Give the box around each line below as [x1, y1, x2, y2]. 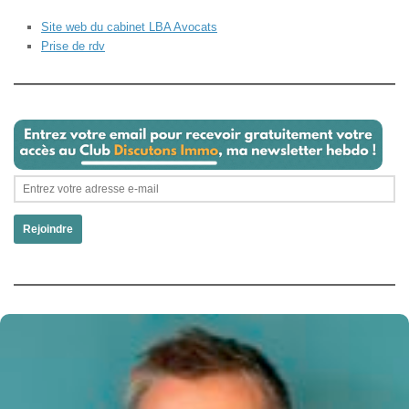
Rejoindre [23, 224, 73, 236]
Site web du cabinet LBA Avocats [41, 19, 217, 34]
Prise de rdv [41, 38, 105, 53]
